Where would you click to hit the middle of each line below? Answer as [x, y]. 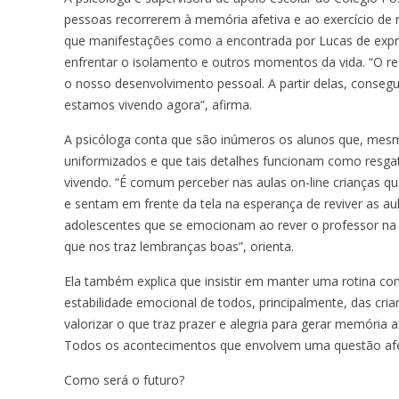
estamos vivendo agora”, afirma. [158, 105]
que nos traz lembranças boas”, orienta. [179, 246]
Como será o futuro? [124, 380]
